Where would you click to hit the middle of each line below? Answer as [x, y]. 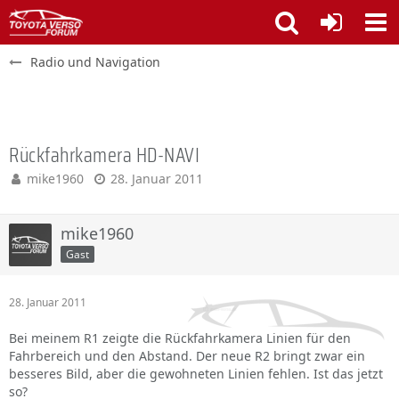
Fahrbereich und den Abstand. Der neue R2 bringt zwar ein [187, 356]
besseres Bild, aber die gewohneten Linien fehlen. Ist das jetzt [196, 374]
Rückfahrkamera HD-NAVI [104, 155]
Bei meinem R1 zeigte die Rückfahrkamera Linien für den [180, 338]
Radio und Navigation [95, 62]
